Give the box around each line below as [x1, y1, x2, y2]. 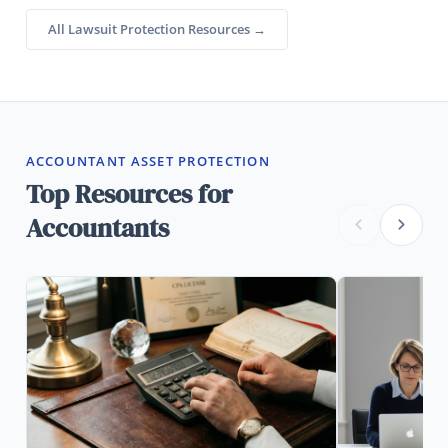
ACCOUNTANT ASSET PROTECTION [25, 151, 270, 170]
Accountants [25, 211, 169, 247]
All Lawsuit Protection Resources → [47, 19, 266, 38]
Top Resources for [25, 177, 232, 213]
